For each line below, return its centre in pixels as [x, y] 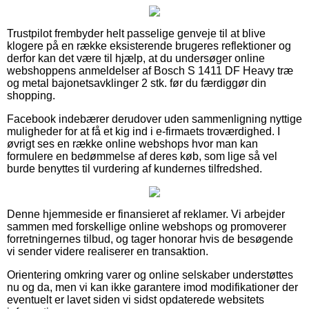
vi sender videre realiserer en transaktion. [108, 251]
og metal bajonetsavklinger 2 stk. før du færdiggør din [137, 83]
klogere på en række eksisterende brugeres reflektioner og [149, 46]
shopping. [31, 95]
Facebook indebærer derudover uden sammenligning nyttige [154, 119]
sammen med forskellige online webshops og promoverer [147, 226]
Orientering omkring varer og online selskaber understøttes [150, 275]
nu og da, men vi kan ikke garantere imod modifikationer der [152, 287]
